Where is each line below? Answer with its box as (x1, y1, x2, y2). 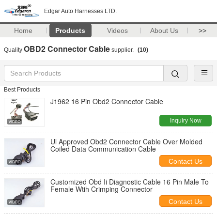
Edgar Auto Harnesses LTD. (44, 8, 117, 15)
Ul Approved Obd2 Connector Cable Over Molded (50, 137, 202, 146)
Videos (107, 27, 128, 34)
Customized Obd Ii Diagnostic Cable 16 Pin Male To (50, 177, 209, 186)
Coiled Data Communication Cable (50, 144, 156, 154)
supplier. (110, 46, 135, 53)
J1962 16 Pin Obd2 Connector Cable (50, 96, 163, 106)
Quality (4, 46, 24, 53)
